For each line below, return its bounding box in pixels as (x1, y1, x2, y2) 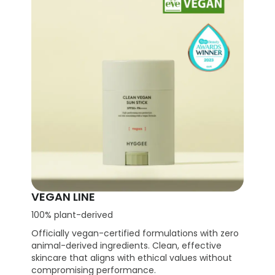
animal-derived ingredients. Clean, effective (31, 239, 222, 252)
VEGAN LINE (31, 189, 96, 205)
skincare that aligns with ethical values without (31, 252, 233, 265)
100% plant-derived (31, 209, 114, 222)
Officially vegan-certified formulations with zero (31, 227, 239, 240)
